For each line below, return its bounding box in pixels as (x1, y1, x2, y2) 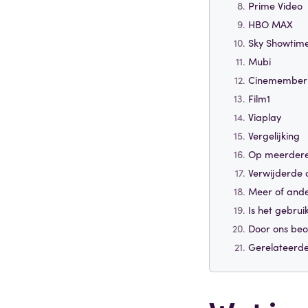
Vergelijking (248, 128, 300, 142)
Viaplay (248, 109, 281, 124)
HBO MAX (248, 16, 293, 31)
